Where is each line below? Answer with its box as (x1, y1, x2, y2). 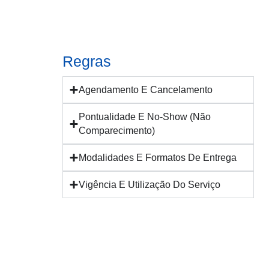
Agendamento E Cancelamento (79, 85, 213, 95)
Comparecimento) (79, 125, 156, 136)
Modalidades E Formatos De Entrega (79, 153, 237, 163)
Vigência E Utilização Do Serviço (79, 180, 221, 190)
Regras (62, 53, 112, 70)
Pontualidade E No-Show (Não (79, 112, 211, 122)
